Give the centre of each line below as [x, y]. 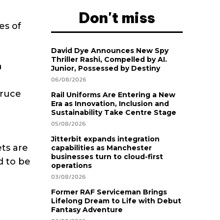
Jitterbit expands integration [105, 139]
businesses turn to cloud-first [107, 157]
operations [71, 166]
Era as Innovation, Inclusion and [110, 104]
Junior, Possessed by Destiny [106, 69]
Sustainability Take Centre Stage [114, 113]
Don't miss [117, 18]
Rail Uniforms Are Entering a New [113, 95]
